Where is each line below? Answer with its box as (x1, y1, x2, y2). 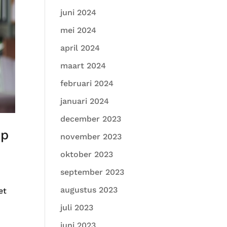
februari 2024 (60, 79, 114, 88)
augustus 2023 (60, 185, 118, 195)
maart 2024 (60, 61, 106, 70)
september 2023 (60, 167, 125, 177)
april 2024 (60, 43, 100, 53)
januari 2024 (60, 96, 109, 106)
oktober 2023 (60, 149, 113, 159)
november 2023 (60, 132, 122, 141)
